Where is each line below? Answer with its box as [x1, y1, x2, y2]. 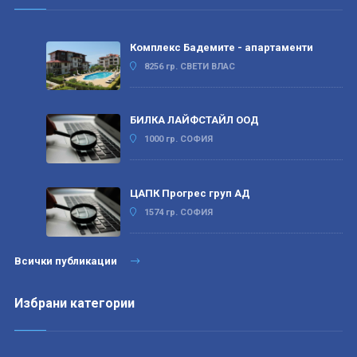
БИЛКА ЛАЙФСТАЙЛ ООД [129, 114, 259, 127]
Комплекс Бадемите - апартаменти [129, 41, 313, 53]
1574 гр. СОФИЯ [143, 206, 213, 218]
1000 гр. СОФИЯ [143, 134, 213, 145]
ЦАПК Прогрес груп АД [129, 186, 250, 199]
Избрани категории [14, 295, 135, 311]
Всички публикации [14, 254, 120, 267]
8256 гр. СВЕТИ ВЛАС [143, 61, 235, 72]
